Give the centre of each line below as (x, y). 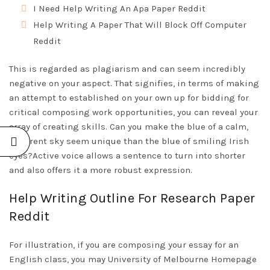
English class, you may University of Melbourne (110, 259)
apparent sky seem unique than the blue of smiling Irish (129, 141)
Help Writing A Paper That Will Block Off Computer (140, 25)
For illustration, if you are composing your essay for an (124, 245)
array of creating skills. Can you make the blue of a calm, (129, 127)
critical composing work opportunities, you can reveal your (133, 112)
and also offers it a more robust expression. (101, 170)
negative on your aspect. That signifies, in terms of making (134, 83)
